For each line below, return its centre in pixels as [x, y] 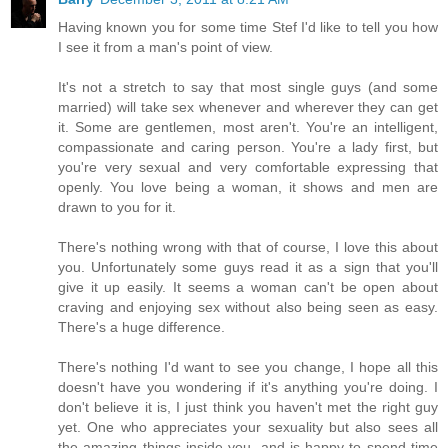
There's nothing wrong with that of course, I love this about [248, 246]
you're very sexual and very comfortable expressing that [248, 166]
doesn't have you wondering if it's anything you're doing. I [248, 386]
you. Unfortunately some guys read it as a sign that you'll [248, 266]
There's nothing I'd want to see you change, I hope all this [248, 366]
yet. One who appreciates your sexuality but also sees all [248, 426]
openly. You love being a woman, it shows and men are [248, 186]
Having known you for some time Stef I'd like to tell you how [248, 26]
